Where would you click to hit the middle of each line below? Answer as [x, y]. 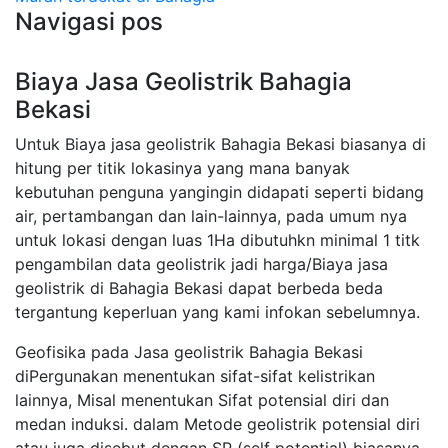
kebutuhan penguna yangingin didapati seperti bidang [219, 192]
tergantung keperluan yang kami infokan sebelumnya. [217, 312]
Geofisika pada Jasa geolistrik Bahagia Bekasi [189, 352]
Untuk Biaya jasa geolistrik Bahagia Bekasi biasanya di [220, 144]
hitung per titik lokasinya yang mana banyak [182, 168]
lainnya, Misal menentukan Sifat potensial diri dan [202, 400]
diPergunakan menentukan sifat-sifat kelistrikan [195, 376]
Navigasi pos [89, 21]
